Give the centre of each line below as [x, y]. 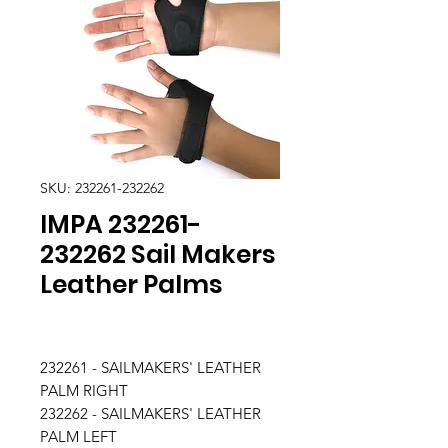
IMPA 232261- [121, 224]
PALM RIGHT [84, 390]
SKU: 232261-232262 [102, 188]
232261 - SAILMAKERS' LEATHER [150, 367]
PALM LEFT [78, 436]
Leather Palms [131, 284]
